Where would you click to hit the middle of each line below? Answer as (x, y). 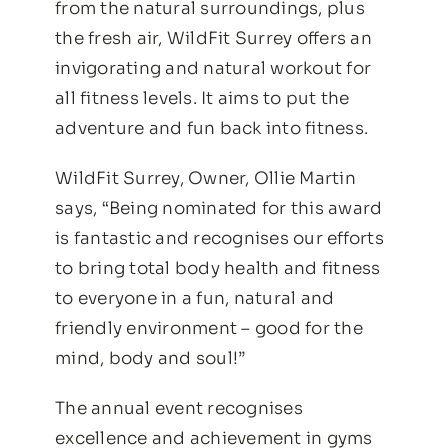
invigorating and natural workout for (213, 68)
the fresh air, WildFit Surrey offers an (213, 38)
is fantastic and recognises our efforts (219, 238)
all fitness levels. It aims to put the (202, 98)
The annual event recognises (179, 408)
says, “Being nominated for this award (219, 208)
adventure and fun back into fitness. (212, 128)
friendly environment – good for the (209, 328)
